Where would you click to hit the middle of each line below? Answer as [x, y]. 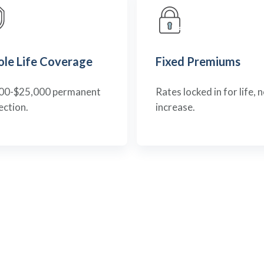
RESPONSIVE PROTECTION [132, 247]
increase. [175, 107]
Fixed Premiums [198, 61]
